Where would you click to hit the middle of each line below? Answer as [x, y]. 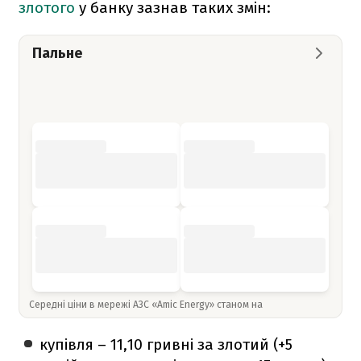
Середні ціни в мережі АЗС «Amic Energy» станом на [147, 304]
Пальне [57, 53]
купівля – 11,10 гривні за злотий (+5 [166, 344]
